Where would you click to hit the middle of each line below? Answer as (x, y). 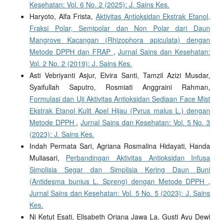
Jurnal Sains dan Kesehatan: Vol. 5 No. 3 (146, 123)
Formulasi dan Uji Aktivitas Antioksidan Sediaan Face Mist (120, 99)
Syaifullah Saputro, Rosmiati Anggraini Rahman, (120, 87)
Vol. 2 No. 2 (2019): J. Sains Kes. (81, 64)
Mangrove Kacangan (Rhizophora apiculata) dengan (120, 40)
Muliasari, (48, 158)
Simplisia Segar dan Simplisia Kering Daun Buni (120, 170)
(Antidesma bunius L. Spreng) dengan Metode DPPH (119, 181)
